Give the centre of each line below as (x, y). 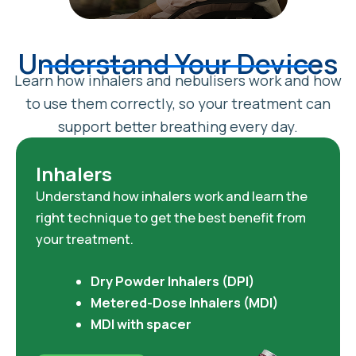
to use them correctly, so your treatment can (178, 103)
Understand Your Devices (178, 63)
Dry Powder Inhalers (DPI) (173, 281)
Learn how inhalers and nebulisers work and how (178, 80)
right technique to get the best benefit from (171, 217)
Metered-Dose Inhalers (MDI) (185, 302)
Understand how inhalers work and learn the (172, 196)
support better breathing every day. (178, 126)
